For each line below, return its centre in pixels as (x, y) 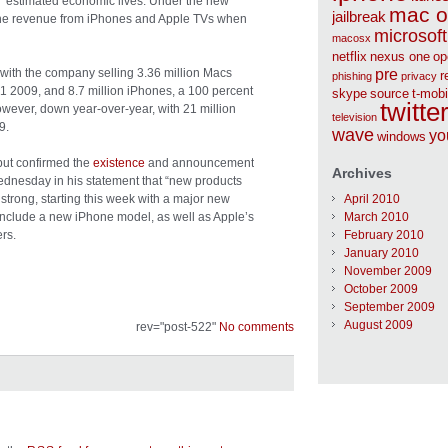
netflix (349, 57)
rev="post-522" (177, 327)
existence (119, 163)
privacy (419, 76)
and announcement (199, 163)
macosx (351, 38)
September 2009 (389, 307)
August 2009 (378, 325)
